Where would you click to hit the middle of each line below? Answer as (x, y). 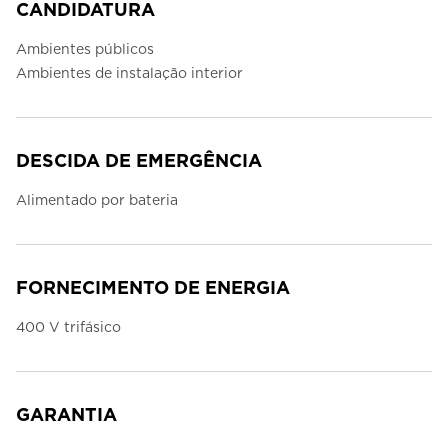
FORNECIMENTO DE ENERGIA (153, 288)
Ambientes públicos (85, 49)
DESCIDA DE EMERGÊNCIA (139, 161)
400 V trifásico (68, 327)
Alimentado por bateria (97, 200)
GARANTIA (66, 415)
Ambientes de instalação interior (129, 73)
